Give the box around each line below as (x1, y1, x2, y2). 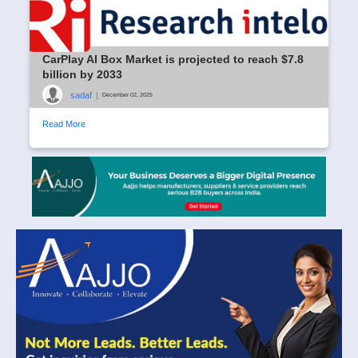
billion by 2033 (42, 68, 122, 82)
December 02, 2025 (102, 90, 153, 98)
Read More (42, 119, 86, 129)
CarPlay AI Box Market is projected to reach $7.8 (42, 53, 304, 66)
